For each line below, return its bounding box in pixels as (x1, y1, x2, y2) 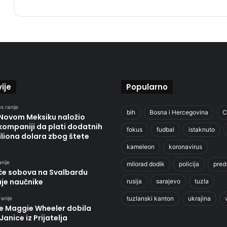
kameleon (127, 142, 155, 150)
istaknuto (188, 125, 215, 133)
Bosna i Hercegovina (149, 108, 208, 116)
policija (179, 160, 199, 168)
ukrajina (188, 194, 211, 202)
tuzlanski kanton (127, 194, 174, 202)
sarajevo (156, 177, 180, 185)
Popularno (126, 81, 168, 92)
